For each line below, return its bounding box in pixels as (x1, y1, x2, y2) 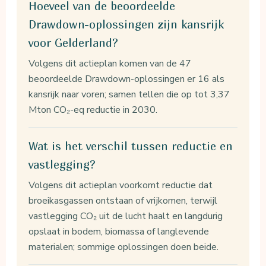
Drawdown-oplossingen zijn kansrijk (28, 17, 224, 31)
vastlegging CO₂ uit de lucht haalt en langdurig (28, 209, 223, 223)
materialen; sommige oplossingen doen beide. (28, 240, 219, 254)
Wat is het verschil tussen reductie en (28, 139, 233, 153)
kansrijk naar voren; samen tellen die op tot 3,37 (28, 87, 230, 101)
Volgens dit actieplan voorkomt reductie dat (28, 178, 213, 192)
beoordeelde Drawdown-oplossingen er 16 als (28, 72, 225, 85)
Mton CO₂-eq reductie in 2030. (28, 103, 158, 116)
